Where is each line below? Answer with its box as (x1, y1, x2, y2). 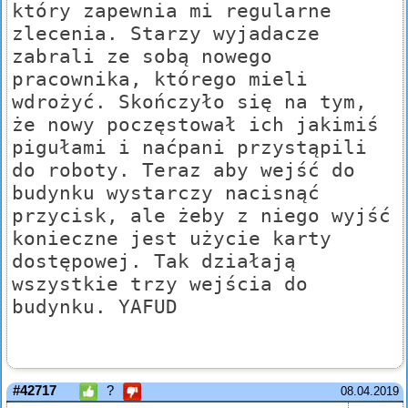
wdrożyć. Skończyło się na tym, (12, 90, 367, 114)
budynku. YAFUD (12, 295, 178, 319)
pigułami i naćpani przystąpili (12, 136, 367, 159)
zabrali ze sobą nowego (12, 45, 272, 68)
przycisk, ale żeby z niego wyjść (12, 204, 391, 228)
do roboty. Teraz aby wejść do (12, 158, 355, 182)
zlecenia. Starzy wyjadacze (12, 22, 320, 46)
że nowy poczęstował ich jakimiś (12, 113, 379, 137)
